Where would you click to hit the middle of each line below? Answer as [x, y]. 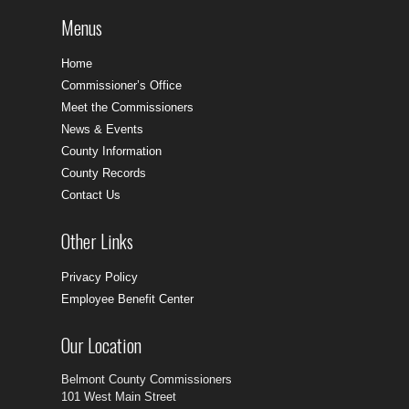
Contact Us [91, 195]
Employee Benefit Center [128, 299]
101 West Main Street [119, 397]
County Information [112, 152]
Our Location [102, 346]
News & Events [103, 130]
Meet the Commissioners [128, 108]
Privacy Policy [100, 278]
